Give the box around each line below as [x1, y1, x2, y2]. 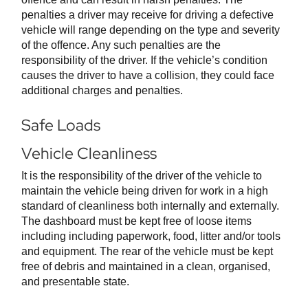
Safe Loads [21, 115, 100, 136]
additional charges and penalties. [21, 85, 183, 97]
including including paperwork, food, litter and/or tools [21, 230, 280, 243]
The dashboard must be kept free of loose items [21, 215, 252, 228]
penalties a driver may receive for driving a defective [21, 9, 274, 21]
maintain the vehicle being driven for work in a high [21, 185, 268, 197]
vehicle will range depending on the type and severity [21, 24, 280, 36]
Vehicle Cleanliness [21, 143, 157, 164]
